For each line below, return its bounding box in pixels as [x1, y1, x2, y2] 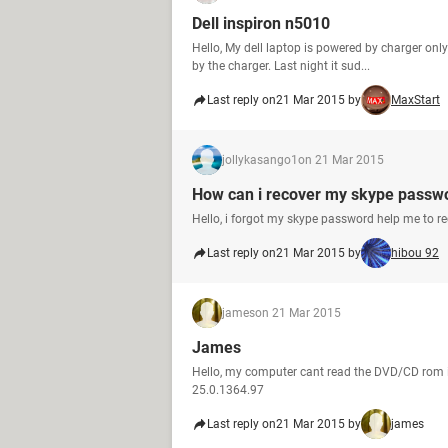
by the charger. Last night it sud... [192, 59, 370, 73]
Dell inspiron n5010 [192, 14, 330, 33]
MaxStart [391, 93, 440, 107]
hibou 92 [391, 246, 439, 260]
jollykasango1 [222, 153, 298, 167]
